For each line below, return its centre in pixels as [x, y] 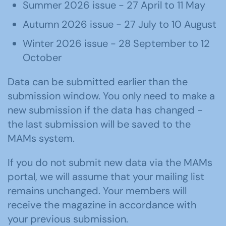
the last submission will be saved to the [99, 124]
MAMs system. [41, 138]
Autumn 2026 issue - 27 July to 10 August [120, 24]
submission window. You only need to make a [111, 96]
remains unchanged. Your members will [97, 191]
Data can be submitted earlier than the [98, 82]
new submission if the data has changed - [105, 110]
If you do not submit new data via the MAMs [110, 162]
